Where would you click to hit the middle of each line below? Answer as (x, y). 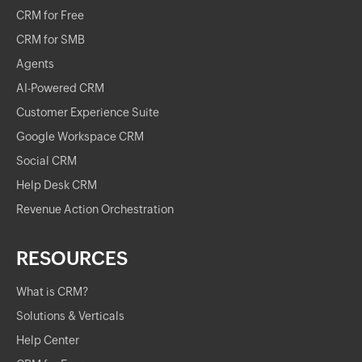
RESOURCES (72, 259)
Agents (35, 64)
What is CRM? (52, 292)
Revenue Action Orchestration (95, 209)
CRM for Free (50, 15)
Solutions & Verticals (70, 316)
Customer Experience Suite (88, 112)
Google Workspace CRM (80, 137)
